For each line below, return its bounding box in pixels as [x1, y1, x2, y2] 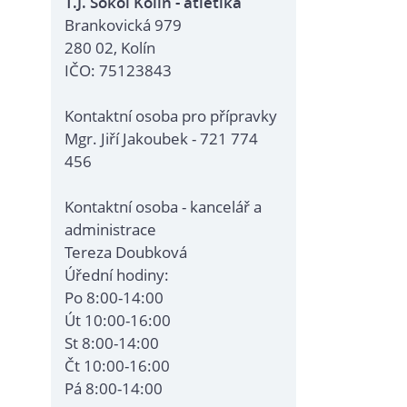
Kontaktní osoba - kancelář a [65, 196, 262, 217]
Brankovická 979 [65, 15, 182, 35]
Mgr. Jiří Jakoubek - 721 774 [65, 128, 258, 149]
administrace [65, 219, 156, 240]
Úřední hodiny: [65, 264, 169, 285]
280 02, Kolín [65, 37, 155, 58]
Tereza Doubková [65, 242, 187, 263]
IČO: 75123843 [65, 60, 172, 81]
